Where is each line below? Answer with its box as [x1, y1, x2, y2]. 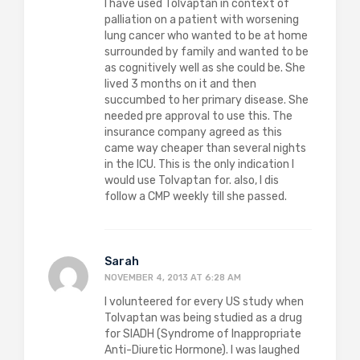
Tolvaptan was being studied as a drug [104, 311, 302, 325]
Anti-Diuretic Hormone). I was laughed [104, 343, 300, 357]
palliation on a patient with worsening [104, 13, 299, 27]
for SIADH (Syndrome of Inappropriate [104, 327, 301, 341]
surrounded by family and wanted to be [104, 45, 309, 59]
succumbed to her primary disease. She [104, 93, 309, 107]
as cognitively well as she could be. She [104, 61, 305, 75]
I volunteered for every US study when [104, 295, 304, 309]
